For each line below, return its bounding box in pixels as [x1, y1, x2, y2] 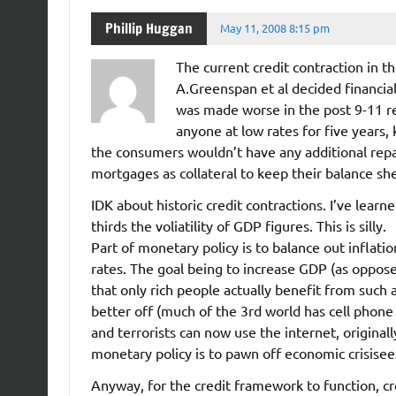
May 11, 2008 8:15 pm [220, 20, 331, 36]
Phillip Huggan [104, 19, 193, 39]
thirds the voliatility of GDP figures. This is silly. [90, 216, 386, 234]
